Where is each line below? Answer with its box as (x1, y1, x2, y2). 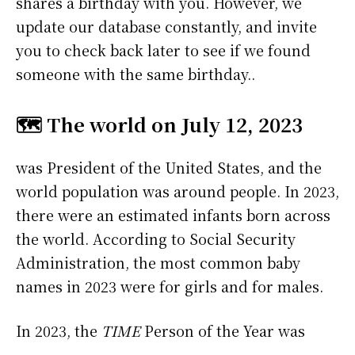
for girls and (159, 276, 252, 297)
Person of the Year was (140, 320, 305, 342)
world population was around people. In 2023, (16, 181, 339, 202)
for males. (252, 276, 323, 297)
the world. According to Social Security (16, 228, 296, 250)
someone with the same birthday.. (16, 63, 255, 85)
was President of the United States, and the (16, 157, 322, 178)
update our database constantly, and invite (16, 16, 317, 37)
